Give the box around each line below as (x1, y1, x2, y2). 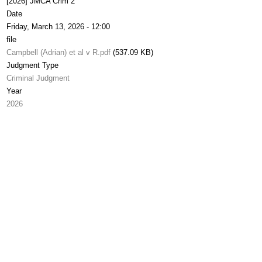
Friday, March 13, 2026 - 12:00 (6, 22, 110, 31)
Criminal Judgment (6, 74, 70, 82)
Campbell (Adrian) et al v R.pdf (6, 48, 111, 57)
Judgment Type (6, 61, 58, 70)
